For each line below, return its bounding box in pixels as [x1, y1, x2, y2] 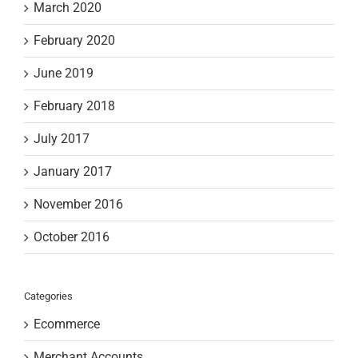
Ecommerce [34, 316, 100, 332]
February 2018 [34, 97, 115, 113]
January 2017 [34, 163, 112, 179]
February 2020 [34, 32, 115, 48]
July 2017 [34, 130, 89, 146]
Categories [24, 289, 73, 302]
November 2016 [34, 196, 123, 212]
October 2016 [34, 229, 109, 245]
